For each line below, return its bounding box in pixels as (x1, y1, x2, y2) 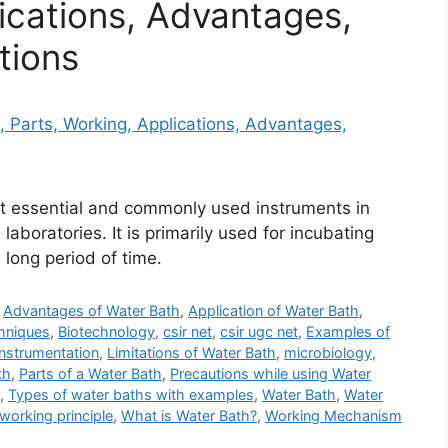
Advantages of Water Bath (3, 301, 181, 319)
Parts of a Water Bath (19, 364, 162, 382)
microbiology (284, 343, 372, 361)
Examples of (306, 322, 390, 340)
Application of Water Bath (188, 301, 360, 319)
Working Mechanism (265, 406, 402, 424)
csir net (163, 322, 212, 340)
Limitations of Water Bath (107, 343, 276, 361)
